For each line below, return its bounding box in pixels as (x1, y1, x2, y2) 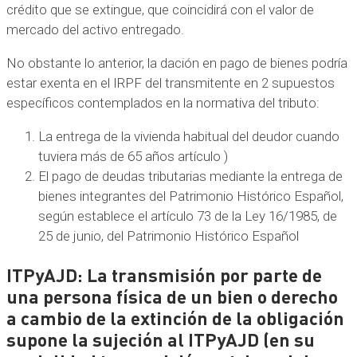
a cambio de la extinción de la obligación (6, 306, 344, 329)
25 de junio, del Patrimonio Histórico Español (38, 227, 299, 244)
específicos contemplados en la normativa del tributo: (6, 94, 320, 111)
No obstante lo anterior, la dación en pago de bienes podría (6, 54, 347, 71)
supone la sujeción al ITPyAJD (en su (6, 328, 315, 351)
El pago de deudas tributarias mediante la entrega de (38, 167, 343, 184)
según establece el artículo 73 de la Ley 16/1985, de (38, 207, 337, 224)
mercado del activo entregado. (6, 21, 184, 37)
